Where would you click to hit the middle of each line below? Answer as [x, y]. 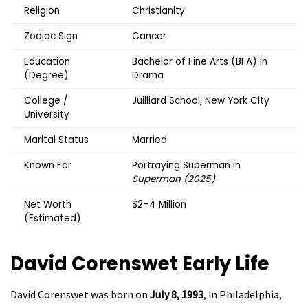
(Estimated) [53, 218]
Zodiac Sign [51, 36]
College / [46, 100]
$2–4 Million [159, 204]
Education [47, 61]
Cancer [149, 36]
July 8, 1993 [177, 295]
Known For [48, 165]
